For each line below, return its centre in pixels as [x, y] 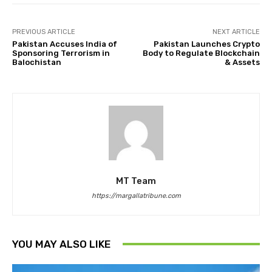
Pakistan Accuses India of [65, 44]
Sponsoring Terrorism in [61, 53]
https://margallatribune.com [136, 195]
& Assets [242, 62]
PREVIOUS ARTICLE [44, 32]
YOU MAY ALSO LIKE [61, 244]
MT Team [136, 181]
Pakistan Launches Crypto [206, 44]
